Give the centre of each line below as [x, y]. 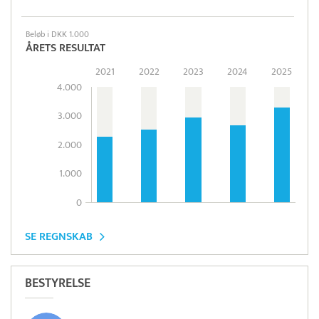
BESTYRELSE [58, 284]
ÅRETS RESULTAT [66, 48]
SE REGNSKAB [59, 236]
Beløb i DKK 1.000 [57, 34]
